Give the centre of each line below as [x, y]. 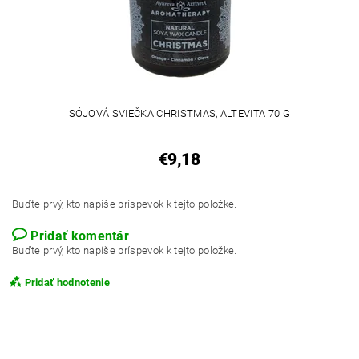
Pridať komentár [80, 236]
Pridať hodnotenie [67, 282]
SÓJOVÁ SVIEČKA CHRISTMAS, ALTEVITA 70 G [179, 113]
